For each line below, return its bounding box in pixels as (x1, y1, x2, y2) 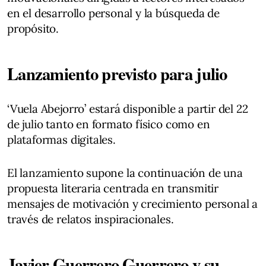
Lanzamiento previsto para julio (7, 61, 227, 86)
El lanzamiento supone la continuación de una (7, 165, 243, 180)
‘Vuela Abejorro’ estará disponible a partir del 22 (7, 101, 248, 116)
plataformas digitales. (7, 132, 116, 147)
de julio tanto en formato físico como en (7, 116, 210, 131)
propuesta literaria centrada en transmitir (7, 180, 219, 195)
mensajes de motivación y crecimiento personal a (7, 196, 258, 211)
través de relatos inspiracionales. (7, 211, 174, 226)
